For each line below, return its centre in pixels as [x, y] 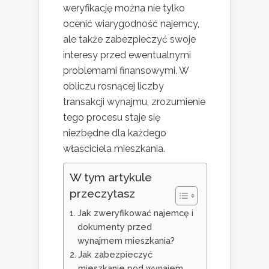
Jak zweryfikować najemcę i [135, 213]
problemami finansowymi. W [126, 71]
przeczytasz [102, 194]
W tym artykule [111, 177]
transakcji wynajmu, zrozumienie [134, 102]
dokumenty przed [114, 227]
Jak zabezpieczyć [115, 255]
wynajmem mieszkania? [126, 241]
